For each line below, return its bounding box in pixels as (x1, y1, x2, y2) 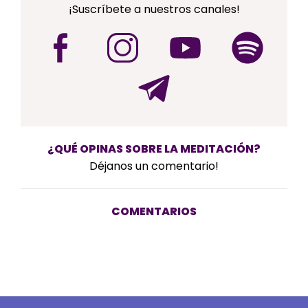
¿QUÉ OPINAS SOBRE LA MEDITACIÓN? (47, 140, 261, 157)
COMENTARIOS (111, 203, 197, 220)
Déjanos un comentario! (89, 157, 219, 174)
